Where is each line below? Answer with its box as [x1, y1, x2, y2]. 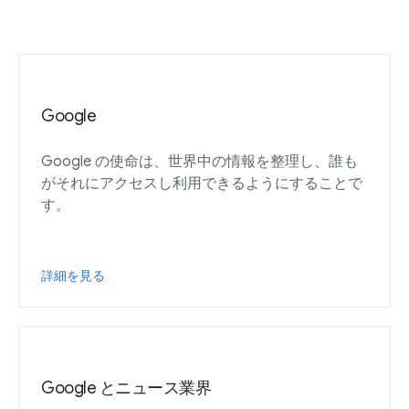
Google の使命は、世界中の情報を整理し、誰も [41, 152, 358, 171]
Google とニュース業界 [41, 377, 211, 398]
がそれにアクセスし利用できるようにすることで [41, 173, 362, 193]
